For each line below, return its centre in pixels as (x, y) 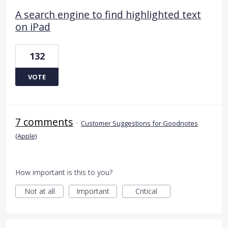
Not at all (39, 191)
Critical (146, 191)
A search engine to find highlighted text (108, 15)
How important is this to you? (64, 173)
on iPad (33, 27)
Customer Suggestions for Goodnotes (139, 123)
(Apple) (26, 136)
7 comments (44, 122)
